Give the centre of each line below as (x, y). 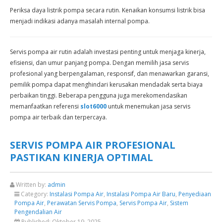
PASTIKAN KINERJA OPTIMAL (82, 157)
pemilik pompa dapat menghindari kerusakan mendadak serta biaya (106, 84)
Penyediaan (195, 194)
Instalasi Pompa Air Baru (141, 194)
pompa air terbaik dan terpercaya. (58, 117)
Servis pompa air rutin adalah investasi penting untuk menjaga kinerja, (108, 52)
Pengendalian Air (38, 212)
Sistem (179, 203)
